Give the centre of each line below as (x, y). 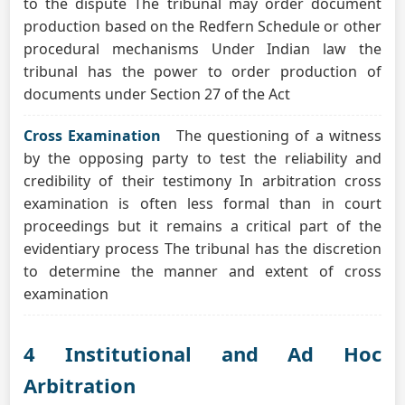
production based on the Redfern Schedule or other (202, 26)
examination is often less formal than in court (202, 203)
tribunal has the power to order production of (202, 71)
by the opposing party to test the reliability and (202, 158)
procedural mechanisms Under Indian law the (202, 49)
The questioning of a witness (278, 136)
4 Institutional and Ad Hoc (202, 353)
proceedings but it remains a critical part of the (202, 226)
